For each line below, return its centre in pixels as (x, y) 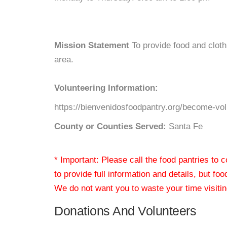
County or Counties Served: (110, 126)
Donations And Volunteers (125, 211)
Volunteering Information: (106, 88)
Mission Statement (92, 45)
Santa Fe (184, 126)
